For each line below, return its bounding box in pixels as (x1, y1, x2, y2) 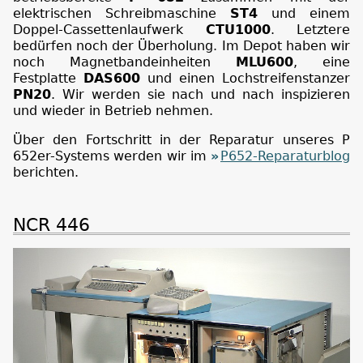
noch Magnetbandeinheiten (13, 53, 236, 70)
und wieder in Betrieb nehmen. (13, 102, 213, 118)
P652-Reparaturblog (220, 147, 350, 164)
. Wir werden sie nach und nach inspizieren (51, 86, 350, 102)
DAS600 (83, 70, 140, 86)
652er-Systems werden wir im (13, 147, 211, 164)
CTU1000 (205, 21, 271, 37)
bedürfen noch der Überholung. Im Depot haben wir (13, 37, 350, 53)
